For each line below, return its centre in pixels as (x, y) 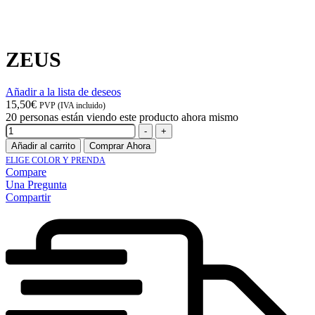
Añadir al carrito (43, 146)
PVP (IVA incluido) (72, 105)
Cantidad (25, 129)
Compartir (28, 197)
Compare (26, 172)
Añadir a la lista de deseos (63, 91)
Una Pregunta (36, 184)
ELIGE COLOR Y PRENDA (56, 160)
